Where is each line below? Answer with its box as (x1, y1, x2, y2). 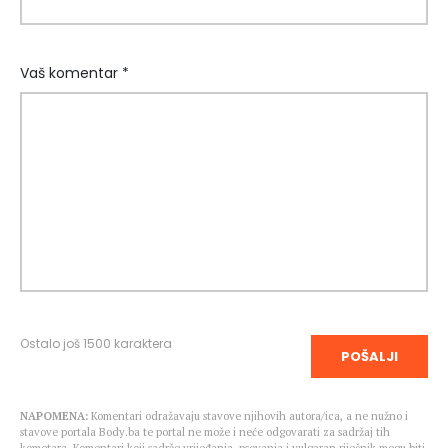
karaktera (111, 335, 172, 353)
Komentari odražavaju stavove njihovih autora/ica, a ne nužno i (88, 409, 408, 424)
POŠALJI (341, 347, 398, 367)
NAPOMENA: (20, 409, 88, 424)
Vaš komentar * (20, 63, 129, 84)
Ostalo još (20, 335, 83, 353)
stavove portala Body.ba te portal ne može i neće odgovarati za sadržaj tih (20, 425, 390, 440)
